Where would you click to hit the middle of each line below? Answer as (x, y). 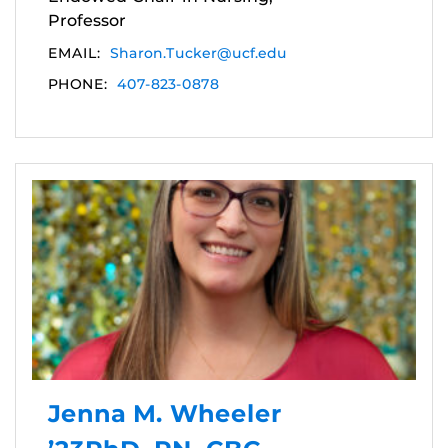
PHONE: (77, 83)
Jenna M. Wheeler (165, 413)
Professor (87, 20)
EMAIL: (74, 52)
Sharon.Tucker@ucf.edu (198, 52)
